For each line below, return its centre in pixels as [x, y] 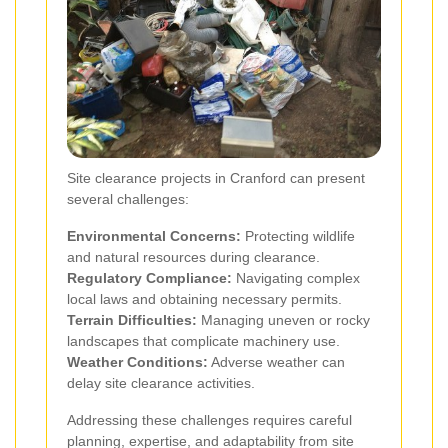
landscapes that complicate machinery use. [203, 340]
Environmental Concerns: [154, 235]
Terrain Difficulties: [132, 319]
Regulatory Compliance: [149, 277]
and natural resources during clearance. [193, 256]
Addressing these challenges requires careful [209, 419]
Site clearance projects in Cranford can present [216, 177]
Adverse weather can [276, 361]
